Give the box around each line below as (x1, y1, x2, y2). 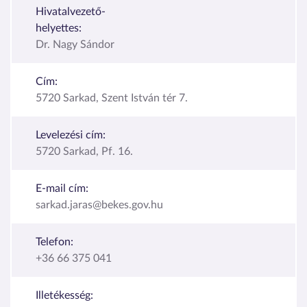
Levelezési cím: (36, 129, 106, 140)
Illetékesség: (36, 289, 93, 301)
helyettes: (36, 22, 82, 34)
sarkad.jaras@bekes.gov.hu (36, 199, 163, 210)
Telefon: (36, 236, 73, 247)
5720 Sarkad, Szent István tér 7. (36, 92, 188, 103)
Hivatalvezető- (36, 5, 106, 17)
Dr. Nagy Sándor (36, 38, 114, 50)
